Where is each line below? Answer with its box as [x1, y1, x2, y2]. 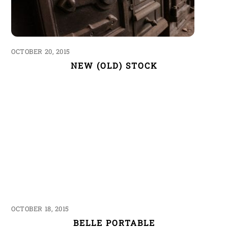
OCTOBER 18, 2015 [11, 205, 69, 213]
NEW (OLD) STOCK [70, 60, 158, 71]
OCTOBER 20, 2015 [11, 47, 70, 55]
